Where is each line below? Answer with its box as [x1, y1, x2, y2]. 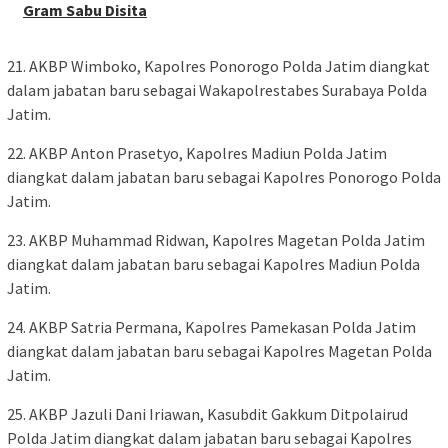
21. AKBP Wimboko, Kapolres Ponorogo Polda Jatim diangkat [7, 55, 430, 76]
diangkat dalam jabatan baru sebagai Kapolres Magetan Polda [7, 340, 432, 361]
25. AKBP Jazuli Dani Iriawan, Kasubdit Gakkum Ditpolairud [7, 403, 408, 424]
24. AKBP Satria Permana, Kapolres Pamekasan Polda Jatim [7, 316, 416, 337]
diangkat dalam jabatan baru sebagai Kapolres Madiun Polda [7, 253, 420, 274]
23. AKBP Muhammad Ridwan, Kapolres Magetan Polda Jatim [7, 229, 425, 250]
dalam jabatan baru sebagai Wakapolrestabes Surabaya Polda [7, 79, 427, 100]
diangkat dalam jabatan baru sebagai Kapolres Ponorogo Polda [7, 166, 441, 187]
